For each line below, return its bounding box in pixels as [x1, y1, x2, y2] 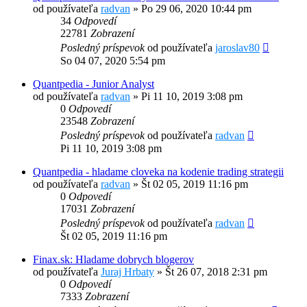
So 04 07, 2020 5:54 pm [60, 55, 165, 67]
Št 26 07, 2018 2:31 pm [165, 266, 267, 278]
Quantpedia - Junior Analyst [33, 78, 154, 90]
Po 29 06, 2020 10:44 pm [141, 3, 251, 15]
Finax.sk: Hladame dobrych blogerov [33, 254, 194, 266]
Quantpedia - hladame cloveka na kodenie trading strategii [33, 166, 284, 178]
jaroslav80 [215, 42, 260, 54]
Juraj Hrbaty [101, 266, 154, 278]
